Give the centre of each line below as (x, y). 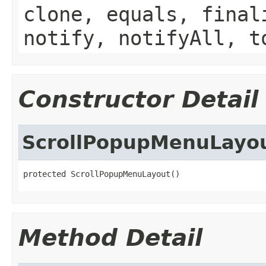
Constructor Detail (138, 99)
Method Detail (110, 237)
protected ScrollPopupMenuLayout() (102, 174)
